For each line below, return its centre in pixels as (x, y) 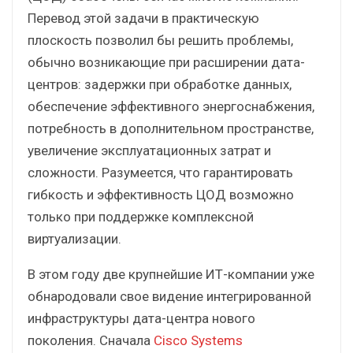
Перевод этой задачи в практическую (143, 18)
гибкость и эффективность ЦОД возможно (161, 194)
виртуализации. (74, 238)
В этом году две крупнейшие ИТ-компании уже (171, 274)
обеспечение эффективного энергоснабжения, (171, 106)
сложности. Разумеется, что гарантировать (160, 172)
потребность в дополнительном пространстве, (171, 128)
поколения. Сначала (91, 340)
